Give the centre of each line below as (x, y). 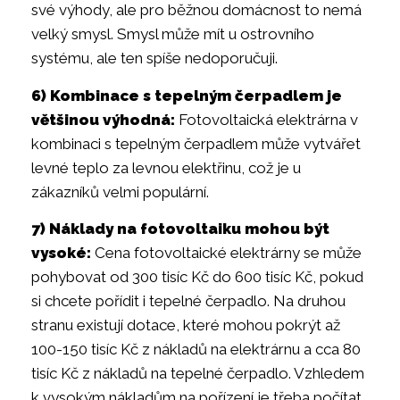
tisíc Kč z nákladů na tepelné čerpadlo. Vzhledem (198, 373)
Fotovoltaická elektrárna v (267, 119)
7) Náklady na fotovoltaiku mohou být (180, 228)
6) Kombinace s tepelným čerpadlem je (187, 95)
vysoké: (63, 252)
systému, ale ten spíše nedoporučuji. (154, 58)
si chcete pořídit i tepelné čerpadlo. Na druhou (188, 300)
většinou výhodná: (103, 119)
